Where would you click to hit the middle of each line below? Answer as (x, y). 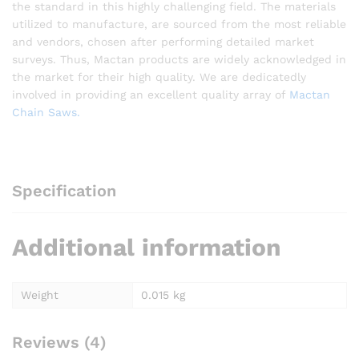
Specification (64, 191)
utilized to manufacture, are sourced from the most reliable (179, 24)
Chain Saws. (46, 112)
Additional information (147, 248)
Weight (40, 295)
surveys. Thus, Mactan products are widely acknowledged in (179, 59)
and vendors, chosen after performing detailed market (163, 41)
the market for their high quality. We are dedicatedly (159, 77)
